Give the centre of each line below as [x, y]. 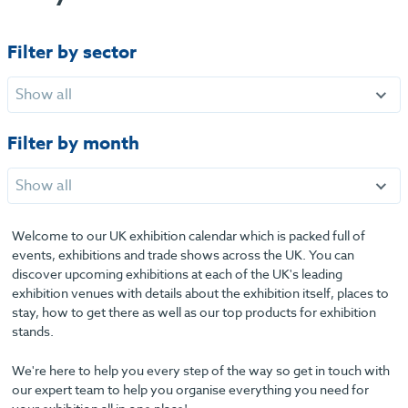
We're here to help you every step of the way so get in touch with [200, 371]
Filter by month [74, 143]
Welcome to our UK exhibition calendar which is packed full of [188, 235]
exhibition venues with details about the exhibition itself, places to [200, 292]
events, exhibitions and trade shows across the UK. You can [183, 254]
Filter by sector [72, 51]
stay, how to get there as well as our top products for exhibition [194, 311]
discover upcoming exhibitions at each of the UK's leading [177, 273]
